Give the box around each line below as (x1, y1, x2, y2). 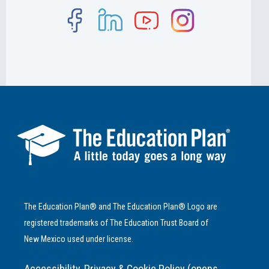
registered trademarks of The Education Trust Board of (24, 218, 208, 228)
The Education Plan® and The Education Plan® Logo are (24, 202, 217, 212)
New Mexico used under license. (24, 234, 133, 244)
